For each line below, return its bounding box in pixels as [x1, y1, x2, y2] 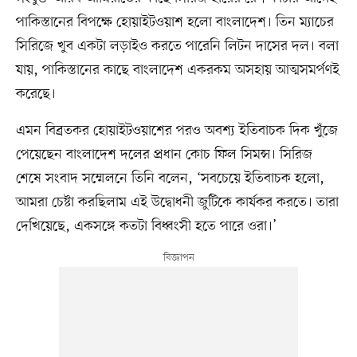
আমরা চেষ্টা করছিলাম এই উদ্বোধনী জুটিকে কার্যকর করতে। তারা [15, 192, 339, 212]
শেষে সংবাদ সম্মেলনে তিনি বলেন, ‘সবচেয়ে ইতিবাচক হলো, [15, 168, 324, 188]
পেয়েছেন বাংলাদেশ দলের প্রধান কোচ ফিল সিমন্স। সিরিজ [15, 144, 312, 164]
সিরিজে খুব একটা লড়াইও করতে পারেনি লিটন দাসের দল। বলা [15, 36, 339, 56]
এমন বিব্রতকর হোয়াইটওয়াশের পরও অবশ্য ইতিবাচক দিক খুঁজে [15, 120, 338, 140]
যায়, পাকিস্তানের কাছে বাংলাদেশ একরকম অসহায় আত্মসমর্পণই [15, 60, 339, 80]
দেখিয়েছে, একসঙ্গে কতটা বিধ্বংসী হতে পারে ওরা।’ [15, 216, 277, 236]
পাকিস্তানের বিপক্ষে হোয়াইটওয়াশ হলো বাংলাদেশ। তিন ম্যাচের [15, 12, 334, 32]
